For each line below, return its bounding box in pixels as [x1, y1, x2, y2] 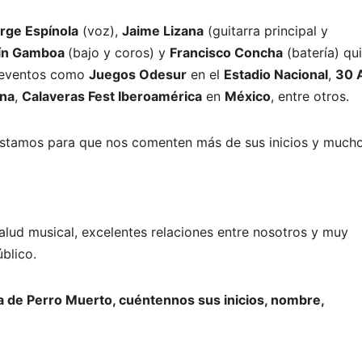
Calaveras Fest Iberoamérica [22, 87, 202, 104]
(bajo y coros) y [68, 44, 170, 61]
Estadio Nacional [224, 65, 328, 82]
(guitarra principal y [204, 22, 328, 39]
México [225, 87, 271, 104]
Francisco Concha [170, 44, 283, 61]
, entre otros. [271, 87, 349, 104]
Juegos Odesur [89, 65, 187, 82]
